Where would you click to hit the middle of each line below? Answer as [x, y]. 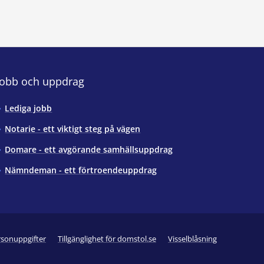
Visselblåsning [192, 239]
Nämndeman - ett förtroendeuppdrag [81, 170]
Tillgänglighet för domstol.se [107, 239]
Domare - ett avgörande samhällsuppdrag [89, 149]
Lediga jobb [29, 108]
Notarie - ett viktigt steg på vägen [73, 128]
